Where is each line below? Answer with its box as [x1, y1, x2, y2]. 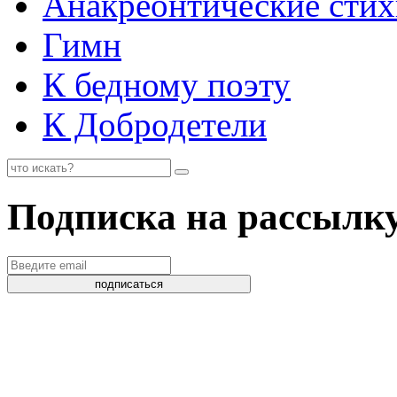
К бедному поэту [43, 66, 291, 104]
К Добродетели [43, 105, 267, 144]
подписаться [95, 276, 163, 291]
